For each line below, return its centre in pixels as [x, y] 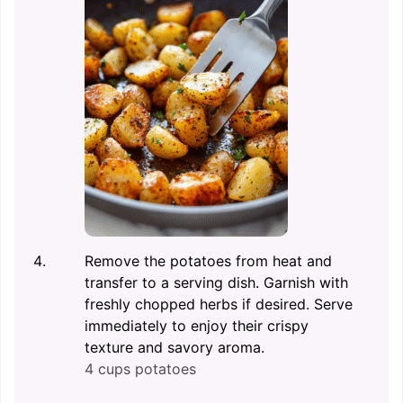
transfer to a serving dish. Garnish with [216, 282]
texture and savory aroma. [175, 347]
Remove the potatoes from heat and [208, 260]
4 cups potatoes [140, 368]
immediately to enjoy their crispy [197, 325]
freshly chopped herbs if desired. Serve [219, 304]
